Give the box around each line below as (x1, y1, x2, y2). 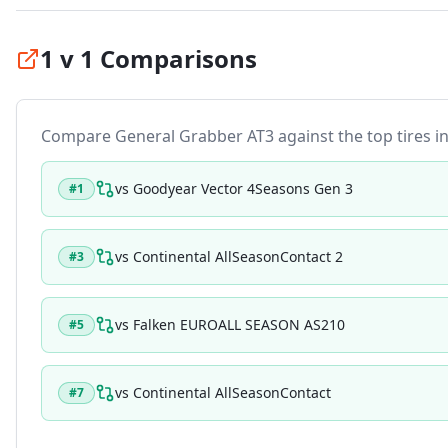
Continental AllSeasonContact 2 (133, 247, 343, 266)
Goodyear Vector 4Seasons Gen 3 (133, 179, 353, 198)
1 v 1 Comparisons (40, 42, 257, 75)
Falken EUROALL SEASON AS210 (133, 315, 345, 334)
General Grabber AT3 (115, 125, 274, 147)
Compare (41, 125, 115, 147)
